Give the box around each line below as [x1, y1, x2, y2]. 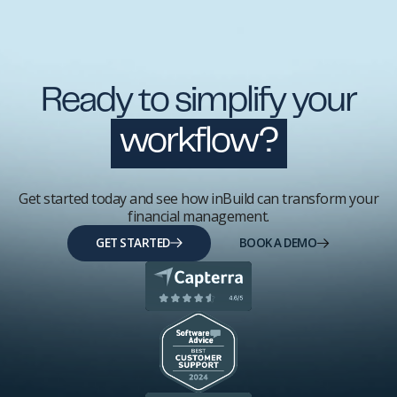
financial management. [128, 206, 269, 226]
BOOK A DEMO [238, 234, 316, 251]
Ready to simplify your [41, 86, 356, 118]
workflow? [119, 127, 278, 159]
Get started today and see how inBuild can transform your [19, 188, 378, 208]
